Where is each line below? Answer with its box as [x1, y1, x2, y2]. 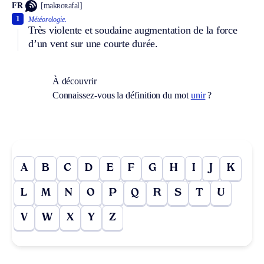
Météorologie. [28, 15, 67, 24]
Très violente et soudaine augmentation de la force [28, 24, 237, 36]
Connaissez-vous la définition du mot [52, 90, 191, 100]
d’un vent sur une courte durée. [28, 37, 159, 49]
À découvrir [52, 75, 97, 86]
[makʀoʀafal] [41, 1, 82, 11]
